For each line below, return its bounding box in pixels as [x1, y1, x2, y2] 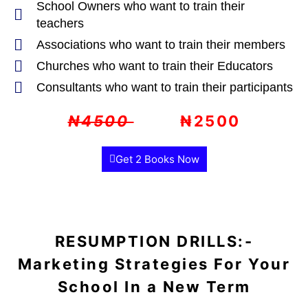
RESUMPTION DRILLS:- [54, 232, 254, 250]
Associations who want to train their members [36, 38, 285, 52]
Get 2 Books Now [115, 153, 199, 166]
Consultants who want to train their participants [36, 80, 293, 94]
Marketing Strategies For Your [17, 255, 291, 273]
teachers [36, 16, 84, 30]
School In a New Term [57, 278, 251, 296]
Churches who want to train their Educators [36, 59, 273, 73]
